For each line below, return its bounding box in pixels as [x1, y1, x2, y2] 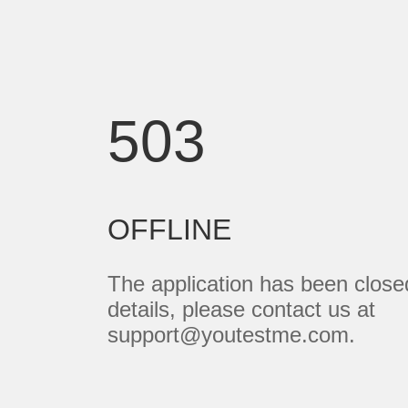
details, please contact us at [107, 297, 375, 322]
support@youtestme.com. [107, 322, 355, 348]
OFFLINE [107, 213, 231, 247]
